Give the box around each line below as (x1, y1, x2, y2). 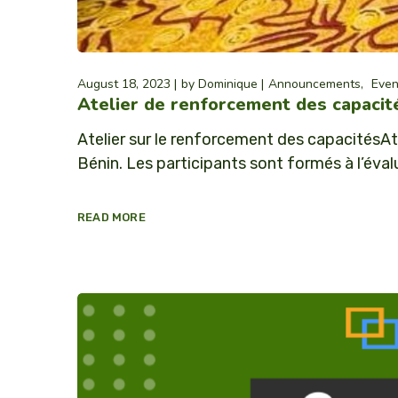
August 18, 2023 (77, 75, 171, 92)
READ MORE (77, 210, 146, 224)
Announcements (268, 75, 361, 92)
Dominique (198, 75, 258, 92)
